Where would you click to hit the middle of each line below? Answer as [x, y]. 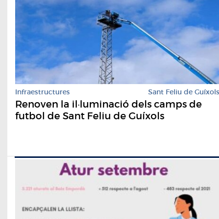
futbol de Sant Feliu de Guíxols [90, 116]
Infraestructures [43, 92]
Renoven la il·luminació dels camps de [109, 104]
